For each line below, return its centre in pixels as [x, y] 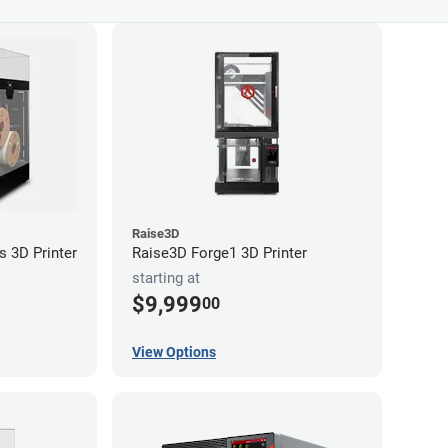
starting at [166, 278]
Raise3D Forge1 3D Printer [219, 252]
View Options [174, 351]
